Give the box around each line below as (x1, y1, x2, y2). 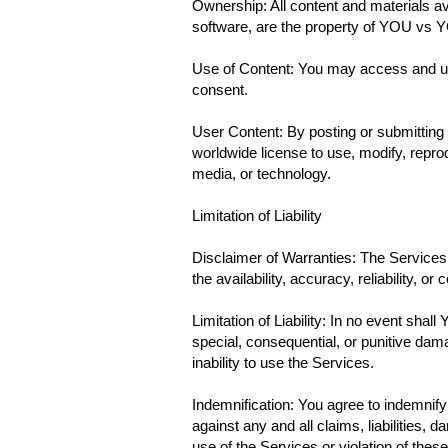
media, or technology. (192, 165, 331, 182)
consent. (192, 81, 248, 98)
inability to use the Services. (192, 354, 374, 371)
